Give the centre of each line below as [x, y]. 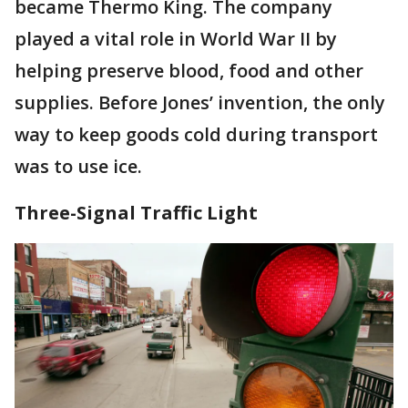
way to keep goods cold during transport [196, 134]
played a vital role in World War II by [176, 38]
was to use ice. [81, 166]
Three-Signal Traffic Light [136, 212]
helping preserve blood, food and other [189, 70]
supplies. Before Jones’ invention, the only [200, 102]
